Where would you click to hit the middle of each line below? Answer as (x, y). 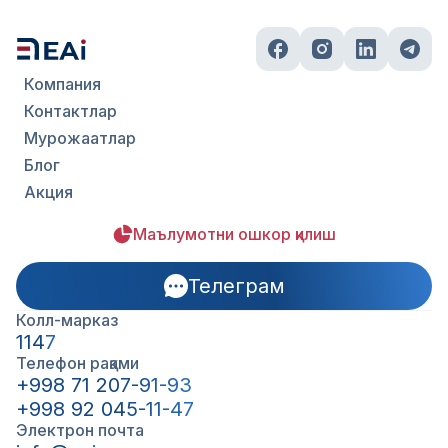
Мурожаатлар (80, 138)
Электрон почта (80, 430)
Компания (62, 84)
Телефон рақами (77, 363)
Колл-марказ (67, 320)
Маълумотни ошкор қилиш (234, 234)
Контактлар (70, 111)
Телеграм (236, 286)
